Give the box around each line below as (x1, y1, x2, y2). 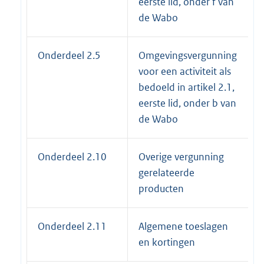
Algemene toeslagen (138, 220, 228, 233)
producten (138, 182, 184, 196)
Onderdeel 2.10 (38, 150, 107, 164)
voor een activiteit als (138, 65, 231, 78)
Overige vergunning (138, 150, 224, 164)
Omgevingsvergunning (138, 49, 237, 62)
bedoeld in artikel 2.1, (138, 81, 235, 94)
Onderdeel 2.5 (38, 49, 101, 62)
